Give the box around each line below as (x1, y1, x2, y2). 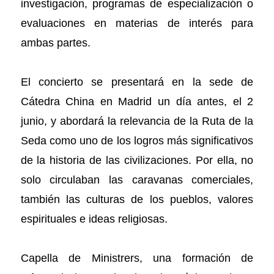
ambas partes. (20, 36, 94, 50)
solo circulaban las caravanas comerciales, (20, 173, 254, 187)
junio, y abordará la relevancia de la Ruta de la (20, 114, 254, 128)
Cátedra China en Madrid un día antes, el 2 (20, 95, 254, 108)
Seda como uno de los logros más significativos (20, 134, 254, 147)
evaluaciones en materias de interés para (20, 17, 254, 30)
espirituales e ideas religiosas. (20, 212, 171, 226)
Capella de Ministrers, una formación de (20, 251, 254, 265)
